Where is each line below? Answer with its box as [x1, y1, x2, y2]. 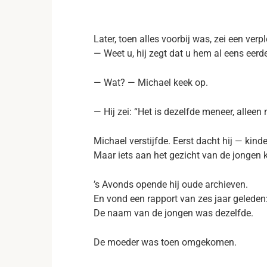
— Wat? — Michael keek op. [94, 77, 208, 88]
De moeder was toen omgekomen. [94, 237, 237, 248]
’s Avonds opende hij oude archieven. [94, 179, 248, 190]
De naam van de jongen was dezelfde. [94, 207, 253, 219]
